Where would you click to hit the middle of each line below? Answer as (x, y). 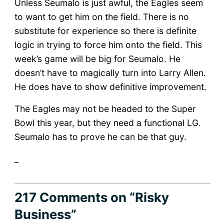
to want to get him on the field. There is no (101, 16)
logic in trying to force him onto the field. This (108, 44)
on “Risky (138, 197)
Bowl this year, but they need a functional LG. (107, 122)
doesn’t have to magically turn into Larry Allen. (110, 72)
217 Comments (61, 197)
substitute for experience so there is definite (105, 30)
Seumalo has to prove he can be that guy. (100, 136)
